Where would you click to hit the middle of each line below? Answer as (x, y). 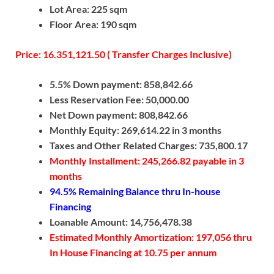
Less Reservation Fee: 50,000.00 (119, 100)
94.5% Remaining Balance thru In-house (135, 191)
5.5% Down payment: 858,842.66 (121, 84)
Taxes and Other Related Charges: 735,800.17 (149, 146)
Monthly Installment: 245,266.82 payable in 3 (147, 161)
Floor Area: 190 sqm (93, 24)
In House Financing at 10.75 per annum (133, 253)
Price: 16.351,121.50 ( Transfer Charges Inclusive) (124, 54)
